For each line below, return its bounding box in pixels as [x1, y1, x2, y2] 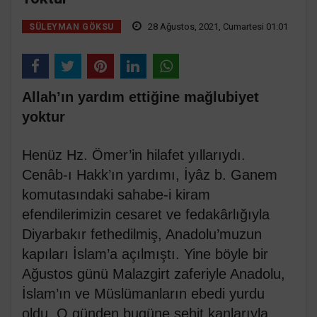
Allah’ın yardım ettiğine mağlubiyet [22, 89, 259, 105]
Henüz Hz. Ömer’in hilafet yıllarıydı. [22, 147, 246, 163]
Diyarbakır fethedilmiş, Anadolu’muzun [22, 226, 262, 243]
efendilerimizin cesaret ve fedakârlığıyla [22, 207, 270, 223]
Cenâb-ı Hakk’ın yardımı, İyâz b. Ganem [22, 167, 277, 183]
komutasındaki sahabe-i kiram [22, 187, 210, 203]
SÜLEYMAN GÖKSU [29, 21, 114, 32]
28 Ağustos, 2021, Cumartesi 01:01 [145, 21, 288, 32]
